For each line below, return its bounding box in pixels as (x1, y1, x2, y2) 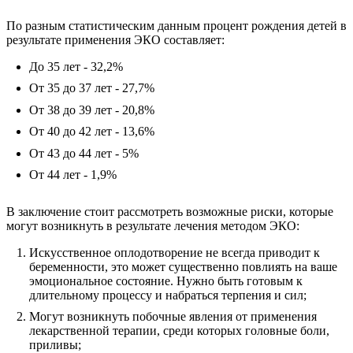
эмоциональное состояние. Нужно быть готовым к (28, 273, 303, 288)
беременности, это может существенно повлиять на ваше (28, 259, 337, 273)
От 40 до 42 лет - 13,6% (28, 124, 154, 139)
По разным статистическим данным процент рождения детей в (6, 19, 347, 33)
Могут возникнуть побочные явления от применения (28, 310, 317, 324)
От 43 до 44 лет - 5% (28, 146, 139, 160)
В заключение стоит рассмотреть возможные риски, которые (6, 205, 333, 219)
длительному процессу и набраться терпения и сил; (28, 288, 307, 302)
